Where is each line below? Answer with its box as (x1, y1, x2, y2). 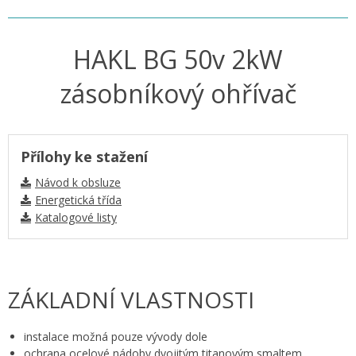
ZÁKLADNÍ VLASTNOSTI (8, 284, 254, 315)
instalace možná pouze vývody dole (24, 329, 207, 344)
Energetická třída (35, 192, 122, 207)
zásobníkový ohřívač (60, 76, 296, 110)
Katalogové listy (35, 210, 117, 225)
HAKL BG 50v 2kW (73, 42, 283, 76)
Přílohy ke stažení (21, 147, 148, 166)
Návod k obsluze (35, 175, 121, 190)
